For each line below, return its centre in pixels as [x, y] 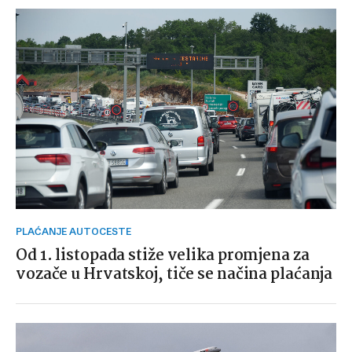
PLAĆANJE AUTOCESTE [77, 232]
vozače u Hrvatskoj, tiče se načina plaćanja [174, 275]
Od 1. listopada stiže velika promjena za [163, 256]
